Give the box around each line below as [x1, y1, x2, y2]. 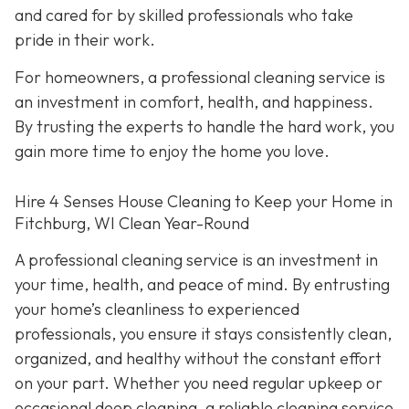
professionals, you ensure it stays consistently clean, [15, 322, 392, 344]
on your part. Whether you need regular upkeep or [15, 372, 383, 393]
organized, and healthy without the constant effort [15, 347, 382, 369]
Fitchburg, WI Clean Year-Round [15, 213, 249, 235]
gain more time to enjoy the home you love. [15, 141, 330, 163]
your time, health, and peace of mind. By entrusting [15, 273, 390, 295]
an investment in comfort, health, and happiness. [15, 91, 373, 113]
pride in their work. [15, 29, 155, 51]
